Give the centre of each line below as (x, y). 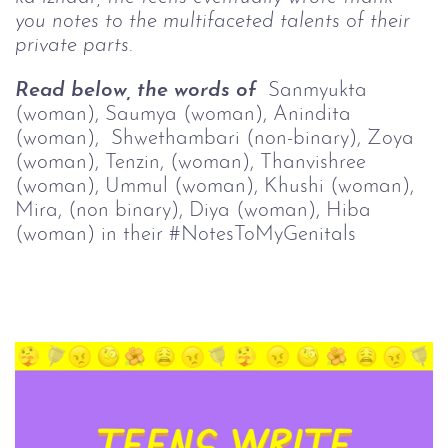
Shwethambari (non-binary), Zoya (265, 139)
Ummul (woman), (184, 187)
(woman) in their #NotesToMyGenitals (185, 235)
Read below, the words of (141, 91)
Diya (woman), (257, 211)
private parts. (73, 46)
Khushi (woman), (342, 187)
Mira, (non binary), (102, 211)
